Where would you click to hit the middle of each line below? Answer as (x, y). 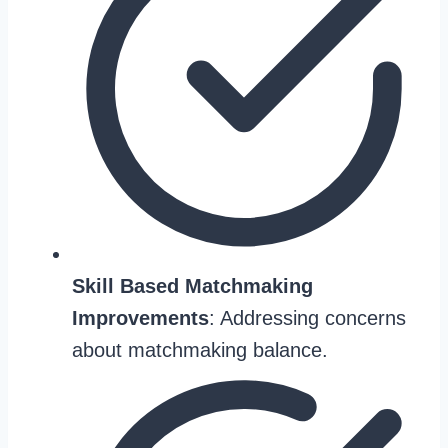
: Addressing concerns (307, 318)
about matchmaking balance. (200, 350)
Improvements (140, 318)
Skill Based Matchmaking (192, 286)
